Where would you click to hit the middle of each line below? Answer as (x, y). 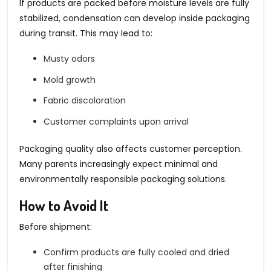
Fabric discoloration (85, 101)
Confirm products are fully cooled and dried (136, 253)
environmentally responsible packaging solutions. (123, 179)
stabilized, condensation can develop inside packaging (135, 18)
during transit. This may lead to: (86, 34)
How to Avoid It (64, 206)
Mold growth (70, 80)
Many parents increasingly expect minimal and (119, 164)
